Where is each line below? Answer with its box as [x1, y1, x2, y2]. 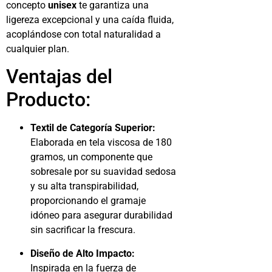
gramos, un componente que [30, 151, 152, 163]
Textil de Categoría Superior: [30, 122, 155, 134]
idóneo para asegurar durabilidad [30, 209, 172, 222]
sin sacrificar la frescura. [30, 224, 135, 236]
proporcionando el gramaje [30, 195, 146, 207]
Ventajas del [6, 65, 112, 89]
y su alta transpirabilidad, [30, 180, 138, 192]
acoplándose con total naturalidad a [6, 28, 161, 40]
